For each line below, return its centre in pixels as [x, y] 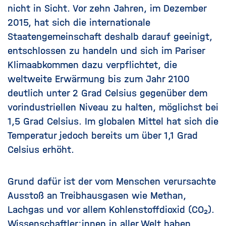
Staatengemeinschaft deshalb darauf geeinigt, [110, 37]
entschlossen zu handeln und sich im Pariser [106, 51]
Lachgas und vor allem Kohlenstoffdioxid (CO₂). [111, 210]
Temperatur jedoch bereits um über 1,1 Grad [103, 135]
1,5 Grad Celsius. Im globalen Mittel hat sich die [113, 121]
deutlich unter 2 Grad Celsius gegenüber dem [107, 93]
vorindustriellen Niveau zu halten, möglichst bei [113, 107]
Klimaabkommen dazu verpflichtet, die [92, 65]
